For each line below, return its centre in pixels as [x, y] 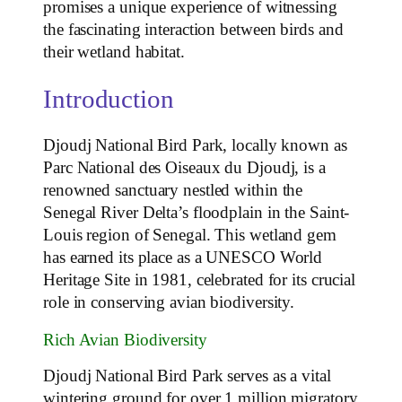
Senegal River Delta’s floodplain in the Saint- [197, 213]
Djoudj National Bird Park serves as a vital [187, 376]
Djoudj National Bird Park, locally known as [195, 146]
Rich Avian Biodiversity [125, 340]
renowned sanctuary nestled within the [173, 191]
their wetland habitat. [114, 52]
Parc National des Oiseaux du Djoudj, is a [184, 168]
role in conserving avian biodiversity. [169, 303]
